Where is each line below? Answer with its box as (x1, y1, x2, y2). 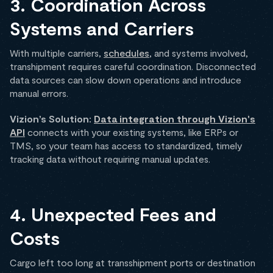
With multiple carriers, (10, 47, 104, 59)
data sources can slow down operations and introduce (10, 74, 241, 86)
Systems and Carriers (10, 17, 194, 40)
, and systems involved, (149, 47, 248, 59)
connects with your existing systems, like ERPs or (25, 126, 238, 138)
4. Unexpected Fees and (10, 203, 216, 225)
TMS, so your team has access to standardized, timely (10, 140, 243, 152)
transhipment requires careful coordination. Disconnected (10, 60, 256, 73)
